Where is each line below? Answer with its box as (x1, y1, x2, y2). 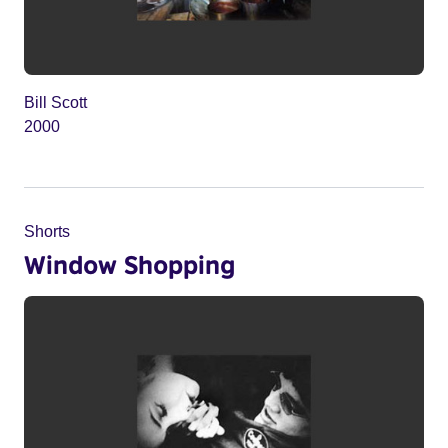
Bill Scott (24, 94, 87, 112)
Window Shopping (24, 249, 235, 280)
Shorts (24, 223, 70, 241)
